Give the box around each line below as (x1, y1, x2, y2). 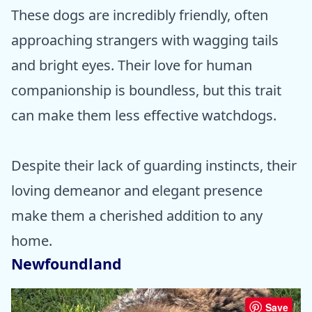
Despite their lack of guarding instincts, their (11, 155, 297, 175)
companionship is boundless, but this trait (11, 80, 281, 100)
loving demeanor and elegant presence (11, 180, 263, 200)
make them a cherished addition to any (11, 205, 263, 225)
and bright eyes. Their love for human (11, 55, 252, 75)
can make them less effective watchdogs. (11, 105, 276, 125)
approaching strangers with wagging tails (11, 30, 279, 49)
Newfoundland (11, 253, 122, 274)
